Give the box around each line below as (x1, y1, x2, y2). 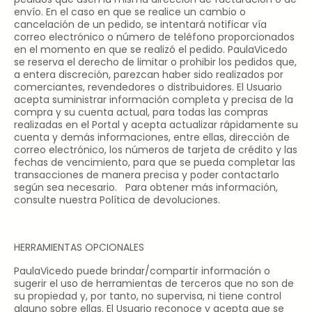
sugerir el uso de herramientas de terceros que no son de (14, 276, 294, 290)
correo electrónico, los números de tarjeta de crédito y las (14, 143, 297, 157)
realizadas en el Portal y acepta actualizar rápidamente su (14, 118, 298, 132)
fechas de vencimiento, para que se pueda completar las (14, 155, 295, 169)
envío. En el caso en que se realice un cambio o (14, 5, 246, 19)
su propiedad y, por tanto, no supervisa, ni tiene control (14, 289, 281, 303)
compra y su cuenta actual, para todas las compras (14, 105, 268, 119)
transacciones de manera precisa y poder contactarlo (14, 168, 279, 182)
